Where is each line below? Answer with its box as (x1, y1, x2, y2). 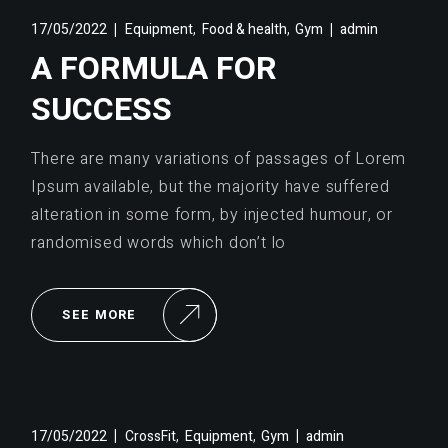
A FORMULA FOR (31, 44, 278, 92)
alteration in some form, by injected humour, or (31, 202, 393, 227)
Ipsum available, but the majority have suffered (31, 174, 390, 199)
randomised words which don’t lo (31, 230, 287, 255)
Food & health (201, 19, 287, 41)
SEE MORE (62, 304, 137, 324)
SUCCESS (31, 85, 173, 133)
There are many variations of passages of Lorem (31, 146, 407, 171)
